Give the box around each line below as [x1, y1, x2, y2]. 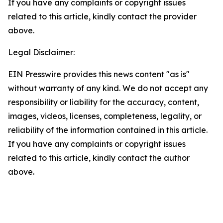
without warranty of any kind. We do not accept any [8, 83, 208, 93]
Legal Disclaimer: [8, 47, 75, 57]
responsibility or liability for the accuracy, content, [8, 97, 199, 107]
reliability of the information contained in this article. [8, 125, 208, 135]
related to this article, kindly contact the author [8, 153, 190, 163]
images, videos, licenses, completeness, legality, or [8, 111, 202, 121]
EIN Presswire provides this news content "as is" [8, 69, 190, 79]
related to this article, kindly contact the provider [8, 11, 197, 21]
